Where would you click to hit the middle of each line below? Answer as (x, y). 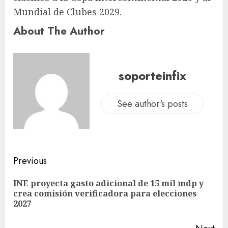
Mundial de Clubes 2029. (67, 12)
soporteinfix (152, 75)
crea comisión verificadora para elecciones (105, 194)
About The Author (59, 31)
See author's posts (152, 104)
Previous (30, 161)
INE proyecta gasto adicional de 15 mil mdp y (108, 183)
